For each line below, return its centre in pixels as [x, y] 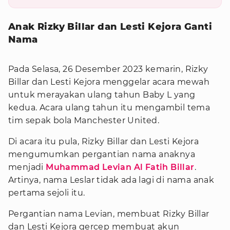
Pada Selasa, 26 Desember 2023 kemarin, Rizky [108, 69]
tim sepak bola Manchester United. [84, 120]
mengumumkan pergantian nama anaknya [102, 154]
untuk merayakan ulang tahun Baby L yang [102, 95]
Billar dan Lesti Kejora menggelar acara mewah [109, 82]
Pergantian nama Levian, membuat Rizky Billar [109, 214]
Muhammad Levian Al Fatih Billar [120, 167]
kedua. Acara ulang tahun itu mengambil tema [109, 108]
